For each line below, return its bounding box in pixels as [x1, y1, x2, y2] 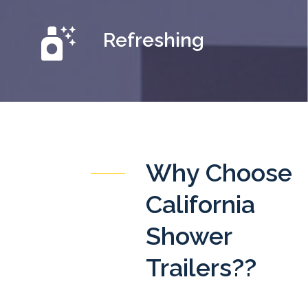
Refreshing [103, 29, 204, 52]
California [146, 190, 255, 219]
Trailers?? [146, 253, 256, 283]
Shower [146, 221, 232, 251]
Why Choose [146, 158, 292, 188]
